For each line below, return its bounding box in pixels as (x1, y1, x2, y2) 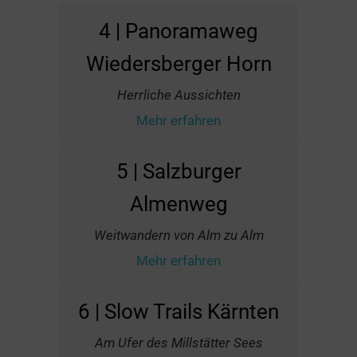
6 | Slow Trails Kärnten (78, 299, 279, 324)
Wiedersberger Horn (85, 51, 272, 76)
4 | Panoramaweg (99, 18, 258, 43)
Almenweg (129, 191, 228, 216)
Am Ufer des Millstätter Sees (94, 334, 263, 351)
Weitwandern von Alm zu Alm (93, 226, 264, 243)
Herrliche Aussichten (116, 86, 241, 103)
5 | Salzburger (116, 159, 241, 183)
